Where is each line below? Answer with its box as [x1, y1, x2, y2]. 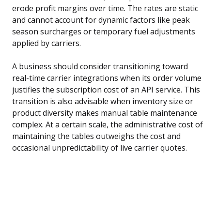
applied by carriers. [12, 38, 81, 49]
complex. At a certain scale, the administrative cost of [12, 119, 203, 130]
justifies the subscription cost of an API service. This [12, 84, 200, 95]
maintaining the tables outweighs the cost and [12, 131, 181, 142]
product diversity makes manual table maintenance [12, 108, 197, 119]
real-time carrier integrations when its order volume [12, 73, 201, 84]
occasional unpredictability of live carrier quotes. [12, 142, 187, 154]
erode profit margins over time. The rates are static [12, 3, 198, 14]
